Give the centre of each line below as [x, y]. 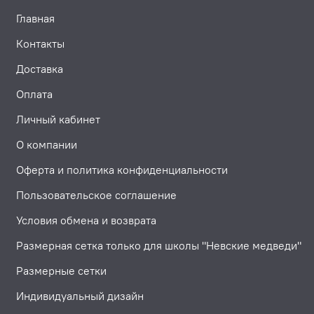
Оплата [34, 94]
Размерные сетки [61, 271]
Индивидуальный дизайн [80, 296]
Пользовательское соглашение [96, 195]
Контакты [40, 44]
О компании [47, 145]
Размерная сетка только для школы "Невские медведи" [159, 246]
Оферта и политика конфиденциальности [122, 170]
